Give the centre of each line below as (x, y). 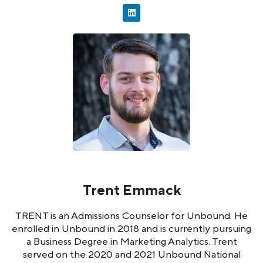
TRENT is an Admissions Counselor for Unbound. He (131, 216)
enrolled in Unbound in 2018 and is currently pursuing (131, 229)
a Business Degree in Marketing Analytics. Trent (131, 242)
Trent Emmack (131, 190)
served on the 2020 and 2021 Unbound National (131, 254)
